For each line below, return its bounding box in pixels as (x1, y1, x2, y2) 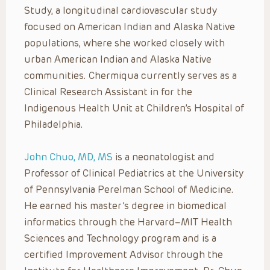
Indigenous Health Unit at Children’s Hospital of (24, 102, 244, 114)
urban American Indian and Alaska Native (24, 53, 212, 65)
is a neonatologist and (113, 151, 215, 163)
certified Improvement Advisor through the (24, 248, 223, 260)
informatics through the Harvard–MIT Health (24, 216, 232, 228)
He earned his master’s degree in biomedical (24, 199, 227, 212)
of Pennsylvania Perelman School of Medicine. (24, 183, 234, 195)
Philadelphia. (24, 118, 83, 130)
